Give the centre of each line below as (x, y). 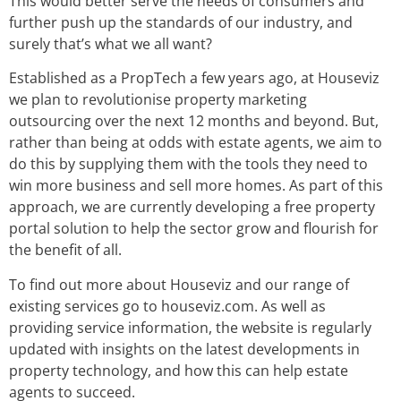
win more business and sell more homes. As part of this (196, 186)
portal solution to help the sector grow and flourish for (194, 229)
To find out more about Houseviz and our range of (179, 284)
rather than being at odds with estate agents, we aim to (196, 143)
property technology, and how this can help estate (179, 370)
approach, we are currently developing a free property (192, 207)
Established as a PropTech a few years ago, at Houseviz (194, 78)
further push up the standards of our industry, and (181, 22)
